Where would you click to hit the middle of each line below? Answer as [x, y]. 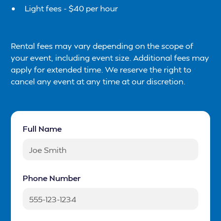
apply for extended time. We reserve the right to [101, 70]
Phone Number [52, 178]
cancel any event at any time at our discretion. [98, 81]
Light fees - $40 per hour [72, 8]
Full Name [42, 129]
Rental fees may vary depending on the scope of [102, 46]
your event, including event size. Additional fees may [110, 58]
